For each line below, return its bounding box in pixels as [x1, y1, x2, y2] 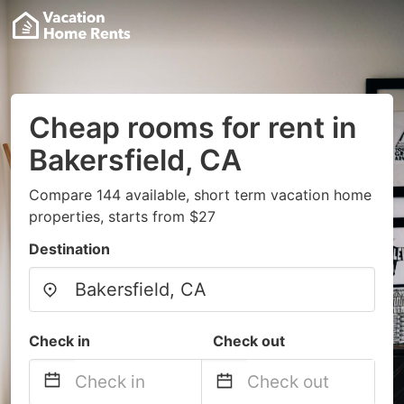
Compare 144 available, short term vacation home [29, 186, 372, 204]
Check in [29, 332, 90, 350]
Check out [213, 332, 285, 350]
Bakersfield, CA [29, 142, 242, 178]
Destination [29, 240, 110, 258]
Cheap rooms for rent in [29, 110, 357, 145]
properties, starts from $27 [29, 207, 216, 225]
